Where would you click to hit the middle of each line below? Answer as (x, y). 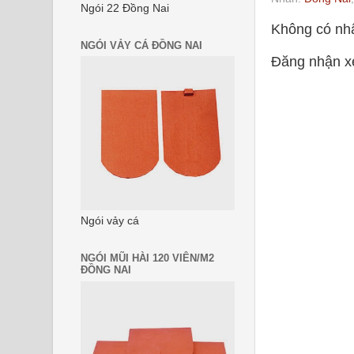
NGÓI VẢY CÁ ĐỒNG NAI (141, 45)
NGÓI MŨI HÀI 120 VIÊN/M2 (147, 258)
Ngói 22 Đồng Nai (125, 8)
